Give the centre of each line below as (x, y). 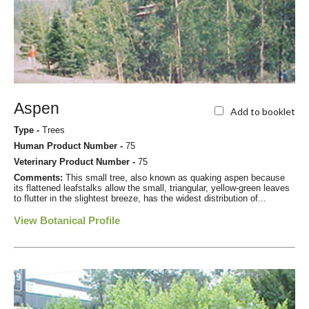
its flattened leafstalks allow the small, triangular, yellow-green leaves (152, 188)
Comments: (40, 178)
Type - (28, 130)
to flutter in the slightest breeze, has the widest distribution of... (140, 199)
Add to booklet (263, 111)
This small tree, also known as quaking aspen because (175, 178)
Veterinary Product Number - (76, 162)
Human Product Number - (70, 146)
